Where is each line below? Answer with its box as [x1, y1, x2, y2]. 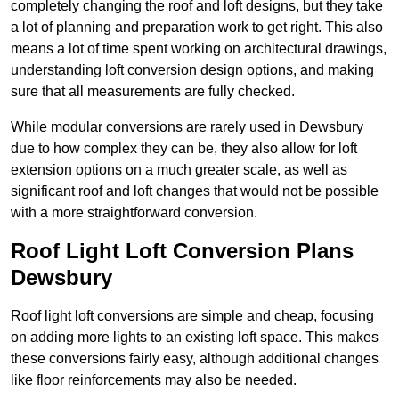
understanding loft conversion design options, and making [11, 62, 374, 78]
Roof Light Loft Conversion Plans [11, 239, 354, 264]
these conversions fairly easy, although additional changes [11, 351, 379, 367]
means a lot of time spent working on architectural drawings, [11, 41, 387, 57]
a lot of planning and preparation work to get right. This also [11, 20, 383, 36]
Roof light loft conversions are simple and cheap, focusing [11, 308, 374, 324]
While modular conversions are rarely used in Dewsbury [11, 119, 363, 135]
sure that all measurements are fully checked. [11, 84, 295, 100]
